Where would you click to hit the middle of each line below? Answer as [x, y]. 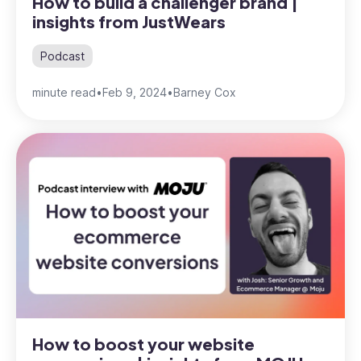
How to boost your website [143, 343]
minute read [64, 93]
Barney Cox [205, 93]
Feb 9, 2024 [135, 93]
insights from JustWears [129, 22]
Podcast [62, 56]
